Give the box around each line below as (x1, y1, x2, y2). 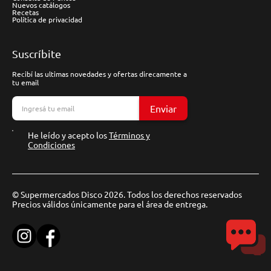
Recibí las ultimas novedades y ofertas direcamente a (12, 69, 187, 79)
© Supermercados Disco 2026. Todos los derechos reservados (12, 189, 242, 200)
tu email (12, 77, 39, 87)
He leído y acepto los (28, 129, 109, 140)
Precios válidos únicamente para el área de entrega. (12, 198, 207, 209)
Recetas (12, 7, 39, 17)
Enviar (150, 102, 177, 114)
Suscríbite (12, 47, 61, 60)
